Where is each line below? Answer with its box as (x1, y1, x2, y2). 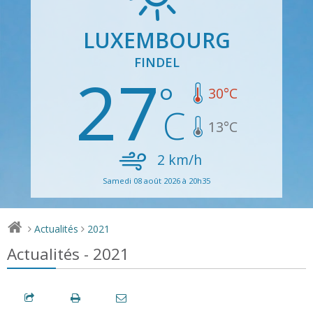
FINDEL (133, 53, 180, 71)
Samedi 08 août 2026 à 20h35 (103, 175, 210, 186)
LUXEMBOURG (82, 25, 231, 54)
